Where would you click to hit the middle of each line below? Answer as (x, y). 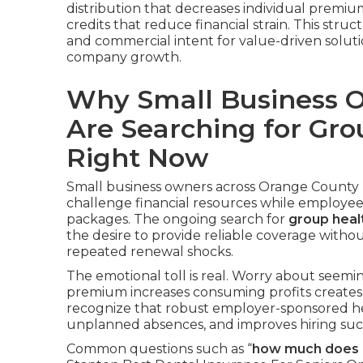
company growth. (124, 57)
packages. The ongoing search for (177, 219)
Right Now (137, 158)
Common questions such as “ (159, 349)
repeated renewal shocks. (150, 252)
